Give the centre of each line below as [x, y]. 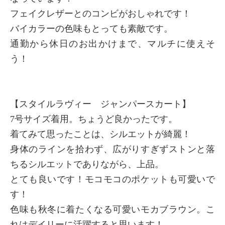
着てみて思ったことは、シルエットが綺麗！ [100, 134]
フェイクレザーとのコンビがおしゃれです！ [100, 14]
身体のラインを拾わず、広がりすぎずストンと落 [113, 149]
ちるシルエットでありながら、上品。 [87, 164]
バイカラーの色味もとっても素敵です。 [91, 29]
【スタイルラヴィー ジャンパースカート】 [100, 104]
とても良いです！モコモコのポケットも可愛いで [113, 180]
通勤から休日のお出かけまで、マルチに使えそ [113, 44]
